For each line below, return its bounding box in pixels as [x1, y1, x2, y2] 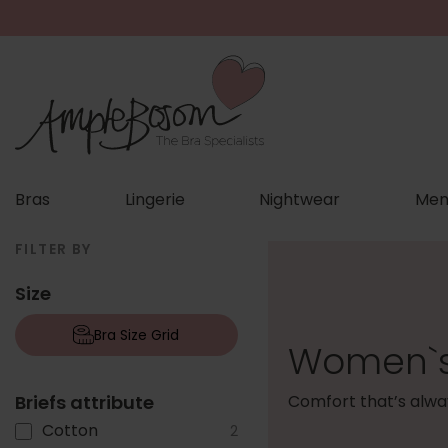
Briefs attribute [15, 389, 154, 415]
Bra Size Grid [94, 324, 180, 345]
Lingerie [124, 187, 185, 211]
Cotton [42, 418, 99, 442]
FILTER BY [15, 238, 92, 259]
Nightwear [259, 187, 341, 211]
